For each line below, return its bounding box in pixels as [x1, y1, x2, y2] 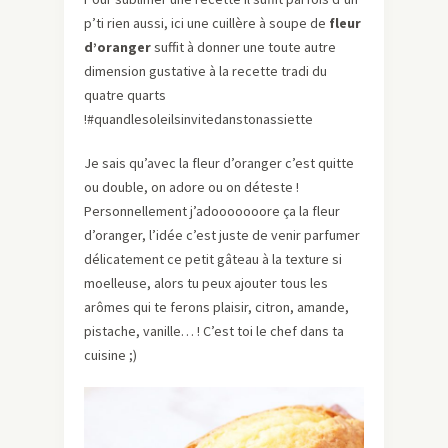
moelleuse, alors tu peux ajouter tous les [84, 274, 328, 293]
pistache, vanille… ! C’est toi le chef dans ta [84, 322, 344, 341]
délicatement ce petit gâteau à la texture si [84, 250, 342, 269]
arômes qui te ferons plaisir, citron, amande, [84, 298, 349, 317]
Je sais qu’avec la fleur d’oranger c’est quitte [84, 154, 354, 173]
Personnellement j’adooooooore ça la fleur [84, 202, 340, 221]
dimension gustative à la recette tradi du [84, 62, 327, 81]
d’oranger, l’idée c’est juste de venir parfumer [84, 226, 360, 245]
